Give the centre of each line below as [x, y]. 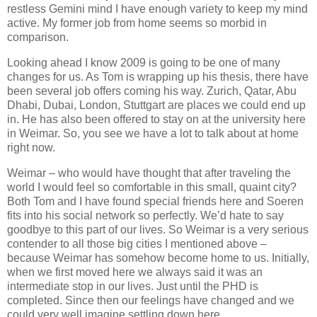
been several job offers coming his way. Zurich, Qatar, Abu [152, 91]
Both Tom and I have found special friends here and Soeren [155, 201]
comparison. [38, 37]
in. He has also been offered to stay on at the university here [156, 119]
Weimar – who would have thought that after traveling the [149, 173]
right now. [31, 147]
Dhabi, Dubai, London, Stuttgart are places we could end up [156, 105]
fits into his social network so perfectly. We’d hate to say [145, 215]
